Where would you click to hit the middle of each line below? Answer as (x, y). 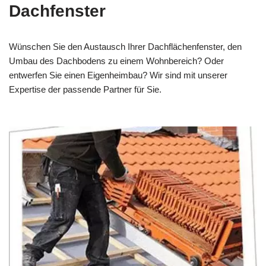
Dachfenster (57, 11)
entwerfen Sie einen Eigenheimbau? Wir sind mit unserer (118, 75)
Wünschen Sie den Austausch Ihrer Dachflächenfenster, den (125, 46)
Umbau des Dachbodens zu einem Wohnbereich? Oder (116, 61)
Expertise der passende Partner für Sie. (85, 89)
